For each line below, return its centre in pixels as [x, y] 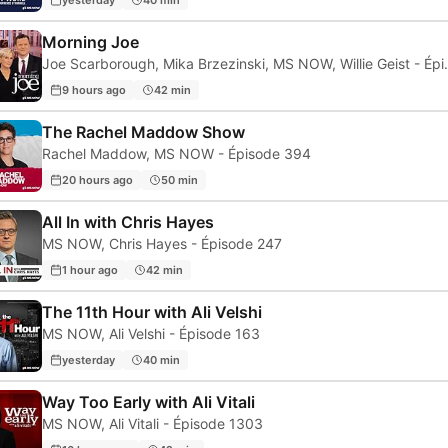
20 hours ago [97, 179]
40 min [161, 359]
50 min [179, 179]
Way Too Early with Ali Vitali [148, 402]
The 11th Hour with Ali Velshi [152, 312]
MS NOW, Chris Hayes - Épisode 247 [162, 244]
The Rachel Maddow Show [143, 132]
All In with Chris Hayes [128, 222]
